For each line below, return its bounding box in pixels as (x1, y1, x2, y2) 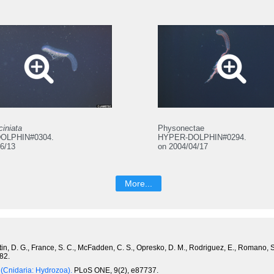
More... (125, 178, 152, 188)
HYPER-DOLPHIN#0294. (158, 132, 247, 142)
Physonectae (158, 123, 205, 133)
